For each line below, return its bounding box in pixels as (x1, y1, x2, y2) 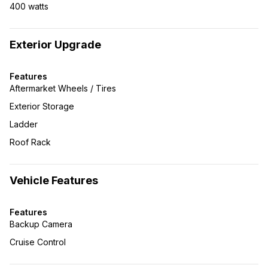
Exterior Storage (10, 101, 74, 111)
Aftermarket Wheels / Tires (10, 83, 116, 93)
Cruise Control (10, 237, 66, 247)
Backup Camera (10, 219, 72, 229)
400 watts (10, 1, 48, 11)
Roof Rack (10, 137, 51, 147)
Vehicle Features (10, 174, 98, 187)
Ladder (10, 119, 38, 129)
